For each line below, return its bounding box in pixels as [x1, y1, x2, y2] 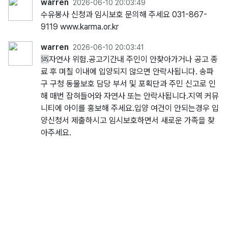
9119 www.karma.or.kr [41, 22, 119, 32]
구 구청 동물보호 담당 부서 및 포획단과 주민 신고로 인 [41, 79, 216, 89]
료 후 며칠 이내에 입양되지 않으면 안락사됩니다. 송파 [41, 67, 214, 76]
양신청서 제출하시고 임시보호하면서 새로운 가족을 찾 [41, 116, 215, 125]
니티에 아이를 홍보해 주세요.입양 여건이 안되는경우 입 [41, 103, 219, 113]
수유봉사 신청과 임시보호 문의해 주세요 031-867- [41, 10, 207, 19]
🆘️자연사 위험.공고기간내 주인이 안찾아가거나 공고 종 [41, 54, 218, 64]
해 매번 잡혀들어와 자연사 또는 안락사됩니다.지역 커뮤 [41, 91, 219, 101]
